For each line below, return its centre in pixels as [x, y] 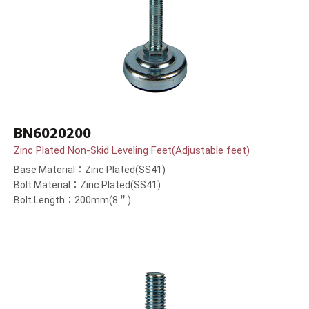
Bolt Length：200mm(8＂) [72, 200]
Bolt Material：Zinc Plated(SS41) [87, 185]
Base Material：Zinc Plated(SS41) [90, 170]
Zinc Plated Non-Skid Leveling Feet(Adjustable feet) [132, 151]
